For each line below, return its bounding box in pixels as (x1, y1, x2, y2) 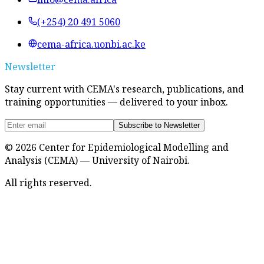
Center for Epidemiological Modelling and (37, 140, 229, 154)
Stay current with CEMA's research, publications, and (5, 82, 244, 95)
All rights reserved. (5, 176, 92, 189)
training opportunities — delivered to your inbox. (5, 95, 228, 108)
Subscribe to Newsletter (118, 120, 200, 130)
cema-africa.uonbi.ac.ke (37, 37, 146, 51)
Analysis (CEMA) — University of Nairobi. (5, 153, 190, 167)
